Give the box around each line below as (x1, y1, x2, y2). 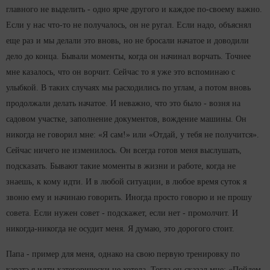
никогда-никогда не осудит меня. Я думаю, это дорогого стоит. (6, 224, 234, 234)
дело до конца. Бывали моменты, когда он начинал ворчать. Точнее (6, 52, 251, 61)
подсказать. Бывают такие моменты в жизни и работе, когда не (6, 162, 236, 171)
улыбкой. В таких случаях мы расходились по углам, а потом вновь (6, 83, 251, 93)
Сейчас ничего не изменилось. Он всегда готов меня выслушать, (6, 146, 242, 155)
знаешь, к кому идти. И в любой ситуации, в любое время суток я (6, 177, 246, 187)
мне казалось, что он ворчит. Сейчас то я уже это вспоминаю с (6, 67, 235, 77)
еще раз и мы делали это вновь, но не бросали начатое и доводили (6, 36, 249, 46)
